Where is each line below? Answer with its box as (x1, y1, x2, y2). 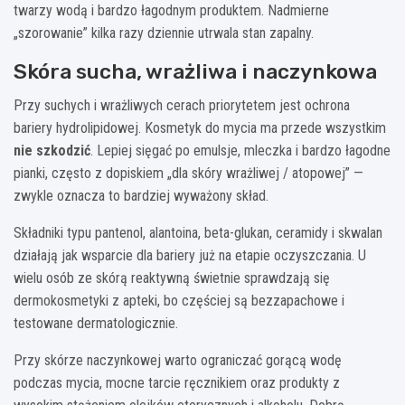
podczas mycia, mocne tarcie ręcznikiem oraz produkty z (14, 373, 340, 391)
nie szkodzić (14, 141, 90, 159)
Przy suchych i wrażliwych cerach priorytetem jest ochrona (14, 96, 350, 114)
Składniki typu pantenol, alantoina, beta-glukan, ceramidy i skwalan (14, 223, 382, 241)
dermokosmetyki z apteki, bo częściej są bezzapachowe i (14, 291, 344, 309)
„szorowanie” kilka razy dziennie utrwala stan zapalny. (14, 24, 314, 42)
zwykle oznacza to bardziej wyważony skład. (14, 186, 268, 204)
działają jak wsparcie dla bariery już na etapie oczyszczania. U (14, 246, 366, 264)
